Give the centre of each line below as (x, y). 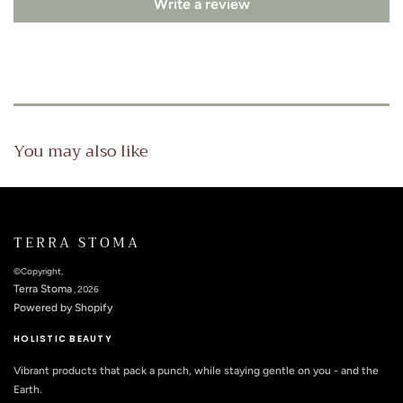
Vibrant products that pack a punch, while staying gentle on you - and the (196, 371)
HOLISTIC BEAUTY (63, 339)
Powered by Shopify (63, 308)
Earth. (28, 390)
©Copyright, (38, 271)
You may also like (81, 151)
